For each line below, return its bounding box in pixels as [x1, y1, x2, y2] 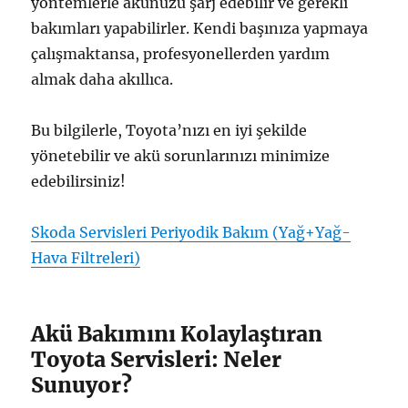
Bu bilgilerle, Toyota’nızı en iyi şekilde [31, 121, 308, 140]
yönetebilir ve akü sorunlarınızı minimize [31, 147, 331, 166]
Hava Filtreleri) [31, 249, 141, 268]
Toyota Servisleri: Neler [31, 346, 282, 373]
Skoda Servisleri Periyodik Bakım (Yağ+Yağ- [31, 223, 352, 242]
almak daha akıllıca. [31, 70, 174, 89]
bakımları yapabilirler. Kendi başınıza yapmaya [31, 19, 369, 38]
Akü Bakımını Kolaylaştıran [31, 321, 323, 348]
